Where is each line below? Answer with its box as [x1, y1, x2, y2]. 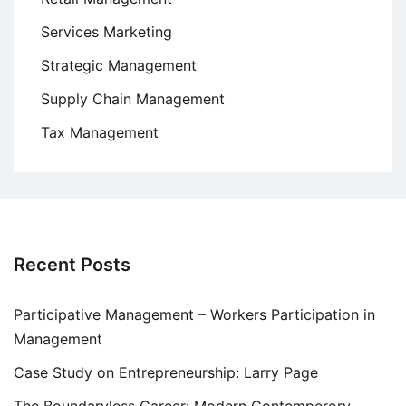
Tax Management [41, 123, 159, 142]
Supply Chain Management [41, 90, 225, 109]
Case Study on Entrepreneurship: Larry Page [14, 363, 318, 382]
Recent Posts [14, 254, 130, 276]
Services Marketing [41, 23, 172, 42]
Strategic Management [41, 56, 197, 75]
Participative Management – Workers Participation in [14, 305, 375, 324]
